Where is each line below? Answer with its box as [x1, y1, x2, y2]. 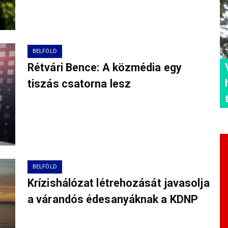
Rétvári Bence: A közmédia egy [27, 61, 182, 74]
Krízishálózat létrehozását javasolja [27, 177, 210, 190]
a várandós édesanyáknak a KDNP [27, 193, 198, 206]
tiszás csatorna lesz [27, 77, 131, 90]
